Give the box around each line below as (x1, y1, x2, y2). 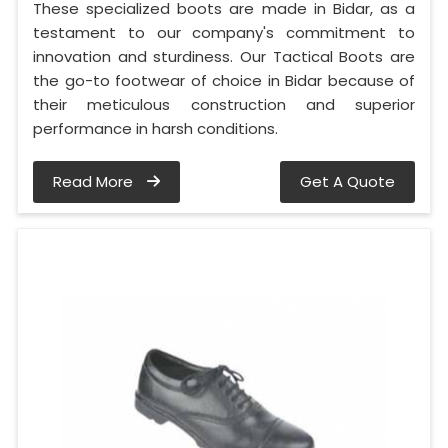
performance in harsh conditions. (33, 118, 278, 140)
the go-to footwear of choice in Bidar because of (33, 70, 415, 92)
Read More (53, 171, 137, 193)
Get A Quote (300, 171, 395, 193)
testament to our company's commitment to (33, 22, 415, 44)
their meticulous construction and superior (33, 94, 415, 116)
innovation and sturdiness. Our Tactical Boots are (33, 46, 415, 68)
